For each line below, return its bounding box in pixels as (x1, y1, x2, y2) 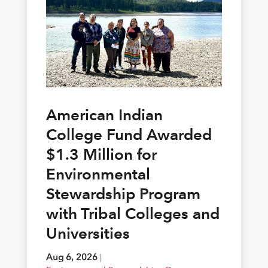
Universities (45, 224, 130, 243)
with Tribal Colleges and (45, 204, 220, 224)
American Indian (45, 105, 163, 125)
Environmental (45, 165, 150, 184)
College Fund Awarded (45, 125, 212, 145)
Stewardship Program (45, 184, 200, 204)
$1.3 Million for (45, 145, 157, 165)
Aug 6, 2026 (45, 251, 98, 263)
